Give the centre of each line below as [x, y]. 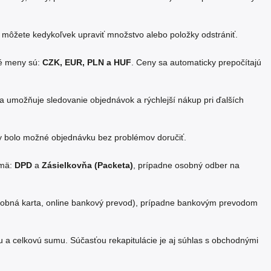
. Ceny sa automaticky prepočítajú [196, 62]
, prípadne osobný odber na [186, 165]
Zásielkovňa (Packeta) [87, 165]
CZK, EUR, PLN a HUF [87, 62]
